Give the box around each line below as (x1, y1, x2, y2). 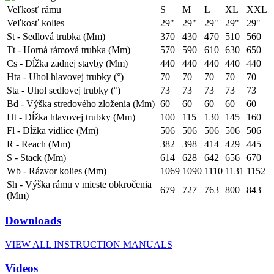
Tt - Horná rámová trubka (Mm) (7, 44, 130, 55)
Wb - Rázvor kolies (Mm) (7, 165, 106, 176)
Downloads (5, 214, 61, 228)
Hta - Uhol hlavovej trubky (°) (7, 71, 124, 82)
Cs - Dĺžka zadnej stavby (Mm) (7, 57, 128, 68)
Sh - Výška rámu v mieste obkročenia (7, 179, 152, 190)
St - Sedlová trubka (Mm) (7, 31, 105, 42)
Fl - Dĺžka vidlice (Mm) (7, 125, 98, 136)
